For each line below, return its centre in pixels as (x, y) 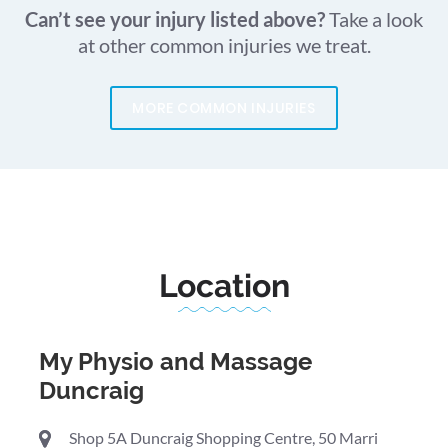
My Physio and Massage (175, 362)
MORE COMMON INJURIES (224, 108)
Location (224, 286)
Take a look (376, 19)
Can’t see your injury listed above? (177, 19)
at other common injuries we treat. (224, 45)
